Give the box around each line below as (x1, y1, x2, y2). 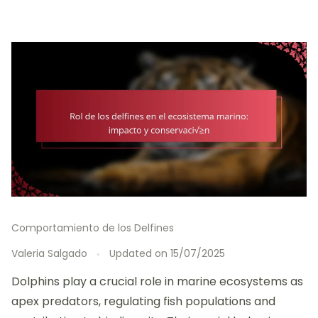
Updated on (109, 246, 170, 261)
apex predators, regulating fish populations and (11, 293, 275, 310)
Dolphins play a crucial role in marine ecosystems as (11, 273, 303, 290)
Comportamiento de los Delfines (11, 221, 174, 236)
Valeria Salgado (11, 246, 87, 261)
